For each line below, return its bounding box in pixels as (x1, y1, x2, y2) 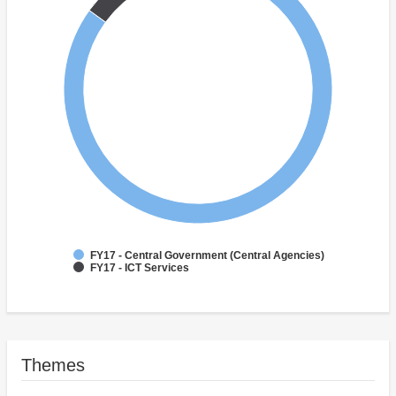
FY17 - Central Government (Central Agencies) (90, 249, 324, 263)
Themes (21, 355, 85, 376)
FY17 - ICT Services (90, 262, 189, 275)
